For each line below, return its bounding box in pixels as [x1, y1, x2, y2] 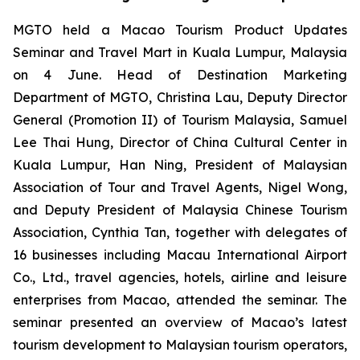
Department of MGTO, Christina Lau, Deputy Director [13, 89, 347, 105]
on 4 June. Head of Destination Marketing [13, 67, 347, 83]
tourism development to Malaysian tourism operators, [13, 337, 347, 353]
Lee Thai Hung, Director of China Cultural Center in [13, 134, 347, 150]
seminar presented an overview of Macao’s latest [13, 314, 347, 330]
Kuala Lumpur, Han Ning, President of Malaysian [13, 157, 347, 173]
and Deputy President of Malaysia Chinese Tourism [13, 202, 347, 218]
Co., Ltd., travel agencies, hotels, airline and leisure [13, 269, 347, 285]
